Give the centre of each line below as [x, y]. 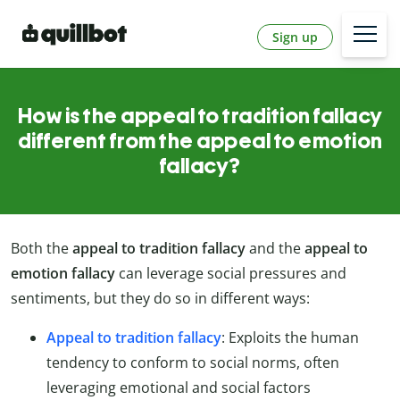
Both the [42, 249]
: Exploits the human [290, 338]
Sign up [295, 37]
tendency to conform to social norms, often [193, 363]
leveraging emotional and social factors [179, 388]
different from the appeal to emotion [200, 141]
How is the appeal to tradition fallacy [200, 116]
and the [275, 249]
